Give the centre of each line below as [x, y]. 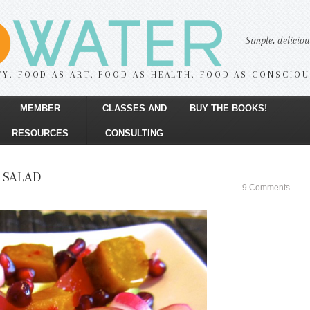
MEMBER [40, 108]
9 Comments [266, 188]
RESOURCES [40, 133]
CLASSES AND [134, 108]
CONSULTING [134, 133]
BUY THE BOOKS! [228, 108]
